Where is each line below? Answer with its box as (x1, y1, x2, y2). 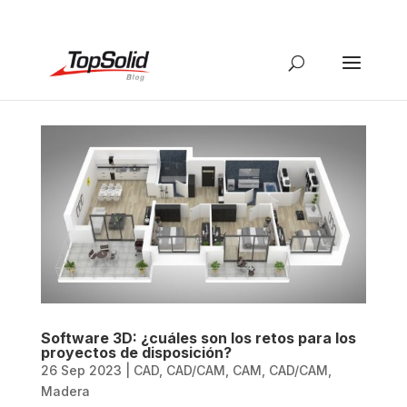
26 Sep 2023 (40, 362, 122, 379)
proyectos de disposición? (40, 343, 232, 362)
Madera (40, 383, 90, 400)
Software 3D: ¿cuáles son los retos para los (40, 329, 356, 348)
